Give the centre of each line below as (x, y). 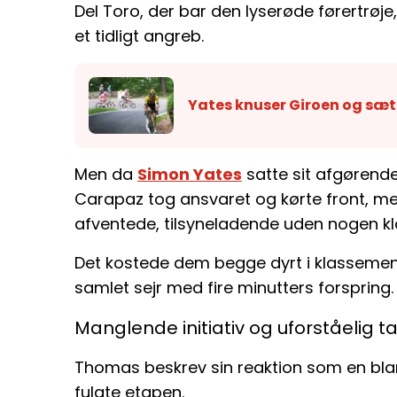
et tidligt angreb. (139, 36)
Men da (106, 174)
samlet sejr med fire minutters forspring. (234, 287)
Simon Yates (190, 174)
